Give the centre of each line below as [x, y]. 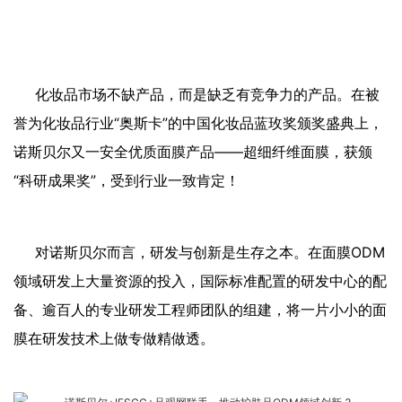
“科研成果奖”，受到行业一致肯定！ [127, 181]
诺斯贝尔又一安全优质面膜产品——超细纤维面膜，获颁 [193, 152]
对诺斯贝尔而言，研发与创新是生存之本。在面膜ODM [210, 253]
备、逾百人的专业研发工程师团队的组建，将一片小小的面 [200, 310]
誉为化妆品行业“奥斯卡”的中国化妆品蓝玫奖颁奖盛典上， [198, 123]
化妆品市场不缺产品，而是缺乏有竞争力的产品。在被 [207, 95]
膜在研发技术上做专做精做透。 [114, 339]
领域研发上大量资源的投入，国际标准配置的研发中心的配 [200, 281]
